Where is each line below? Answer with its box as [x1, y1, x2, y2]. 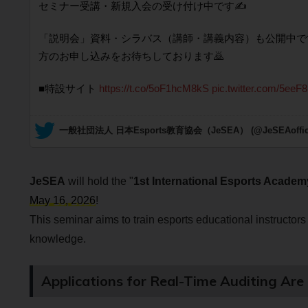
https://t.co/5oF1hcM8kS [98, 82, 209, 95]
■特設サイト [38, 82, 99, 95]
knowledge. [29, 232, 86, 245]
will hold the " [65, 175, 133, 187]
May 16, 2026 [29, 194, 96, 206]
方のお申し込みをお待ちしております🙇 [38, 50, 224, 63]
